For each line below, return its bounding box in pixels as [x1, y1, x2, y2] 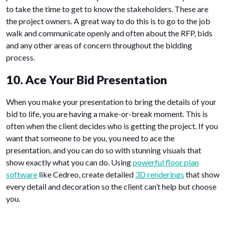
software [6, 169, 37, 180]
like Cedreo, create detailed [37, 169, 135, 180]
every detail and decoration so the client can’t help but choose [6, 182, 216, 192]
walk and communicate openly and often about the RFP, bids [6, 28, 212, 38]
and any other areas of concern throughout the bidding [6, 40, 192, 50]
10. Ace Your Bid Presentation [6, 73, 167, 87]
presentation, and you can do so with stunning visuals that [6, 145, 201, 155]
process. [6, 52, 35, 63]
